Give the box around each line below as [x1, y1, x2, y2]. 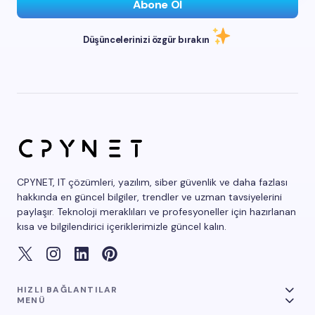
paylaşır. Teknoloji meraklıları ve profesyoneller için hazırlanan [17, 205, 296, 218]
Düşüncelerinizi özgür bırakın [83, 34, 212, 46]
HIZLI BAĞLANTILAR [17, 283, 118, 295]
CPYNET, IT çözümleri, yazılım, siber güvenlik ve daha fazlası [17, 175, 288, 188]
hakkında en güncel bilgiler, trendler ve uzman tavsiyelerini [17, 190, 282, 203]
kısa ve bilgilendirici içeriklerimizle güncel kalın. [17, 219, 226, 233]
